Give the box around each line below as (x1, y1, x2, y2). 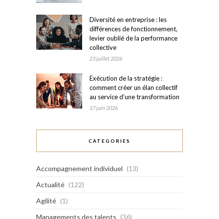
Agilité (36, 197, 56, 205)
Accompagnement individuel (36, 164, 123, 173)
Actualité (36, 180, 65, 189)
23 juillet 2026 (89, 55, 122, 62)
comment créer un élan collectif (89, 84, 177, 92)
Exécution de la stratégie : (89, 74, 162, 83)
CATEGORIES (88, 138, 131, 144)
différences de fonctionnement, (89, 25, 177, 33)
